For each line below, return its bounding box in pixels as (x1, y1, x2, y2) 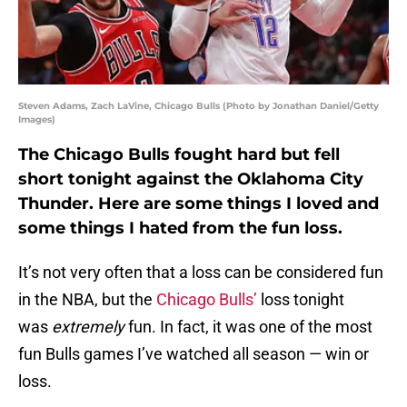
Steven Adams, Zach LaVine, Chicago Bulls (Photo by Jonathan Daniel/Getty (18, 100, 379, 113)
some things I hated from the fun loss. (18, 218, 342, 239)
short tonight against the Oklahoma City (18, 169, 363, 190)
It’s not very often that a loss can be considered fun (18, 263, 383, 283)
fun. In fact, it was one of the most (128, 317, 372, 337)
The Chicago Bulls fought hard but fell (18, 144, 340, 165)
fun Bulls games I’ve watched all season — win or (18, 344, 369, 364)
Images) (18, 114, 55, 126)
